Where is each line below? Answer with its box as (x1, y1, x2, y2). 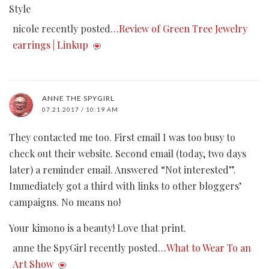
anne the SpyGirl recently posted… (13, 241, 166, 255)
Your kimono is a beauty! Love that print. (9, 222, 186, 235)
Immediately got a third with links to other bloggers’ (9, 180, 241, 193)
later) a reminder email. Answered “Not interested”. (9, 163, 236, 177)
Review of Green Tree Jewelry (119, 22, 247, 35)
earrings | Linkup (13, 38, 88, 52)
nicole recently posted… (13, 22, 119, 35)
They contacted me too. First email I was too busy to (9, 131, 235, 144)
